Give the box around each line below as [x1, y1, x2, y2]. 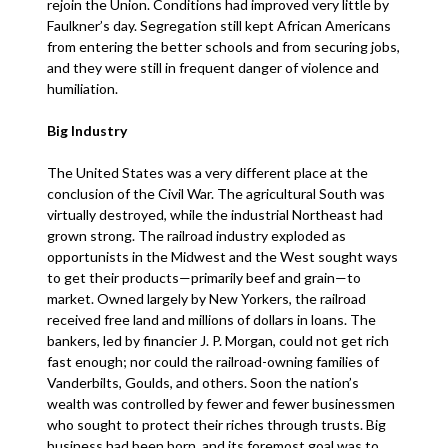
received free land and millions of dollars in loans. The [47, 311, 377, 328]
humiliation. [47, 80, 122, 97]
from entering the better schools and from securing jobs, [47, 38, 401, 55]
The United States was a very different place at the [47, 164, 369, 181]
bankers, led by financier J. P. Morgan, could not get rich [47, 332, 390, 349]
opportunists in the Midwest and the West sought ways [47, 248, 399, 265]
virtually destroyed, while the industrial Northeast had [47, 206, 384, 223]
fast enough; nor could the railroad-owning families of [47, 353, 380, 370]
